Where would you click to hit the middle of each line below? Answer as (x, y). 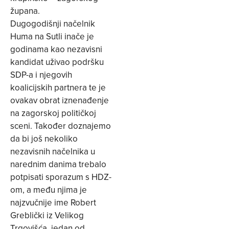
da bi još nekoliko (44, 138)
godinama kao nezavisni (56, 49)
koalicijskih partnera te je (58, 87)
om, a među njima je (49, 189)
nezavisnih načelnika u (53, 151)
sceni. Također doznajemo (61, 125)
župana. (25, 10)
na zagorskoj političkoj (53, 113)
